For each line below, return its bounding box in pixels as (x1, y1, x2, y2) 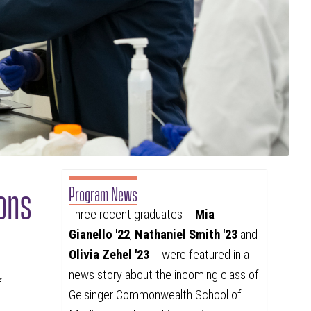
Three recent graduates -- (68, 206, 195, 222)
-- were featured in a (149, 246, 249, 262)
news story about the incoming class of (68, 267, 259, 283)
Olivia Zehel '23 (68, 246, 149, 262)
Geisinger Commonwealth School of (68, 287, 242, 303)
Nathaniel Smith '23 (134, 226, 237, 242)
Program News (68, 181, 137, 203)
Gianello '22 (68, 226, 130, 242)
